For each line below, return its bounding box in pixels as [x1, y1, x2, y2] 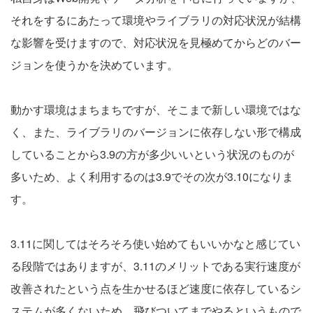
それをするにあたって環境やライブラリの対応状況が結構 [10, 12, 301, 28]
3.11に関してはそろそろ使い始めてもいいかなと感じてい [10, 235, 300, 252]
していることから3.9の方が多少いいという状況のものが [10, 146, 294, 162]
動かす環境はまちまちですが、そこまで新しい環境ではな [10, 101, 301, 117]
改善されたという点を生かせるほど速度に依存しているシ [10, 280, 301, 296]
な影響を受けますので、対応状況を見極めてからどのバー [10, 34, 301, 50]
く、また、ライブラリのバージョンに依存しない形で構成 [10, 124, 301, 140]
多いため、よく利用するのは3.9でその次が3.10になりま [10, 168, 293, 184]
